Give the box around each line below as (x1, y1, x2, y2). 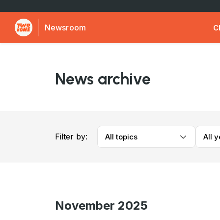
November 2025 (55, 198, 148, 213)
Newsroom (45, 23, 86, 32)
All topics (105, 132, 137, 141)
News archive (55, 70, 151, 88)
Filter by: (55, 132, 87, 141)
